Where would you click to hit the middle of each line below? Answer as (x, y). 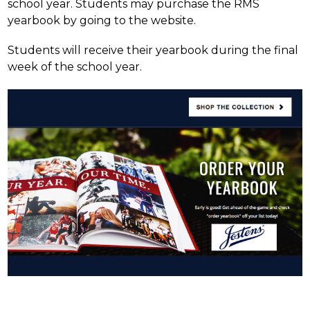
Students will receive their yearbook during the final (153, 50)
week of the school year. (75, 67)
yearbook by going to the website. (102, 20)
